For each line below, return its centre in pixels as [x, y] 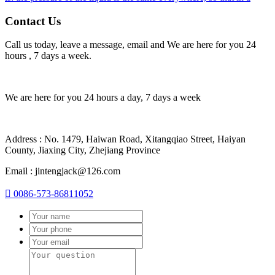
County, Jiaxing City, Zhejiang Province [83, 150]
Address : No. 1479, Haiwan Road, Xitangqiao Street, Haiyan [125, 139]
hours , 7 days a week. [48, 56]
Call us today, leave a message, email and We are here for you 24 [130, 45]
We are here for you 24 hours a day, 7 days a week [103, 98]
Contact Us [33, 21]
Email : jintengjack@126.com [63, 171]
